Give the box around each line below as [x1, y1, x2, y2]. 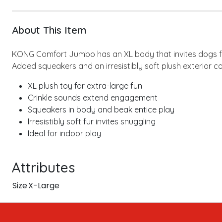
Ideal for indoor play [28, 128, 101, 138]
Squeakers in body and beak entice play [28, 105, 174, 114]
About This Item [12, 24, 86, 36]
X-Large [28, 180, 59, 191]
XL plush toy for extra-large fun [28, 81, 142, 91]
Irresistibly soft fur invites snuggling [28, 116, 156, 126]
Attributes [12, 159, 75, 176]
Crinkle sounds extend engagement [28, 93, 158, 103]
